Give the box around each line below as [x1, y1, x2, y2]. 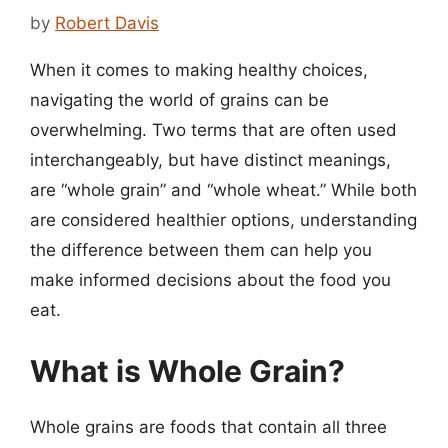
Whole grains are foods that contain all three [30, 417, 387, 437]
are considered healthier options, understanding [30, 209, 417, 230]
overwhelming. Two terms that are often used [30, 119, 397, 140]
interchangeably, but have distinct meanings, [30, 149, 391, 170]
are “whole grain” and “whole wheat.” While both [30, 179, 417, 200]
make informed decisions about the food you [30, 269, 391, 290]
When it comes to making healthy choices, [30, 59, 368, 80]
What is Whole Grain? [30, 353, 345, 389]
